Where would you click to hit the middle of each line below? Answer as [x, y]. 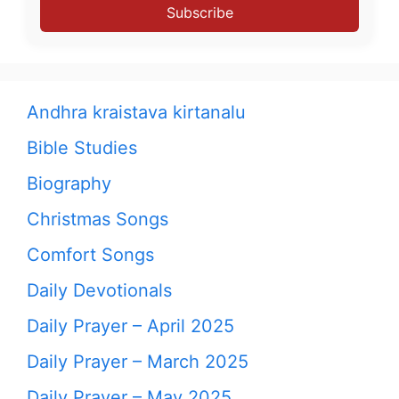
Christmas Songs [98, 219]
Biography [69, 183]
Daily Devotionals [99, 290]
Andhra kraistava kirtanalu [136, 112]
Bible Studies [82, 148]
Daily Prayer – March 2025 [138, 362]
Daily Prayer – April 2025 [130, 326]
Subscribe [199, 12]
